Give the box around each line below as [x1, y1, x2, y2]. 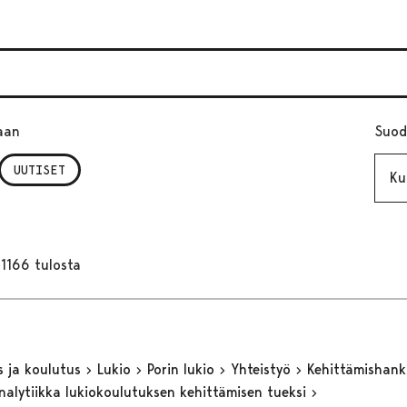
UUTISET [13, 163, 65, 178]
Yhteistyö [230, 360, 295, 378]
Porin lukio [146, 360, 219, 378]
